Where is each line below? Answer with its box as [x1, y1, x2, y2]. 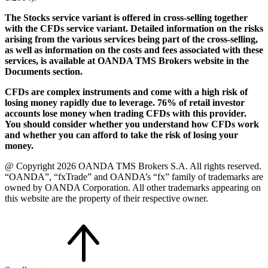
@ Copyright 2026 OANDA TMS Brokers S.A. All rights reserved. [5, 160, 261, 171]
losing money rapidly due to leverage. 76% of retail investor [5, 97, 245, 108]
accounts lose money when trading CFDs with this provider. [5, 108, 246, 118]
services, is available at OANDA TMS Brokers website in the [5, 55, 249, 66]
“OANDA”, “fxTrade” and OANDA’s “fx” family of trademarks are [5, 171, 263, 182]
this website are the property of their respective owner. [5, 193, 208, 203]
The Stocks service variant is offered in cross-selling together [5, 12, 248, 23]
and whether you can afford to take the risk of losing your [5, 129, 238, 140]
